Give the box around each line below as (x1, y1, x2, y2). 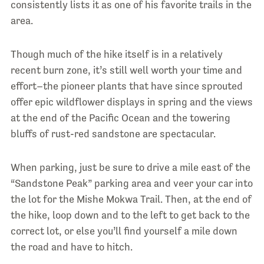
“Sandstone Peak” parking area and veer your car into (10, 177, 253, 190)
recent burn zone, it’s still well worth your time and (10, 64, 242, 77)
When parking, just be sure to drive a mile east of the (10, 161, 250, 174)
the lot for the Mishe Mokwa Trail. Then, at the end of (10, 193, 252, 206)
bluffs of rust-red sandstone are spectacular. (10, 128, 216, 140)
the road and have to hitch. (10, 241, 133, 253)
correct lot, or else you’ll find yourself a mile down (10, 225, 237, 237)
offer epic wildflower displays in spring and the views (10, 96, 253, 108)
